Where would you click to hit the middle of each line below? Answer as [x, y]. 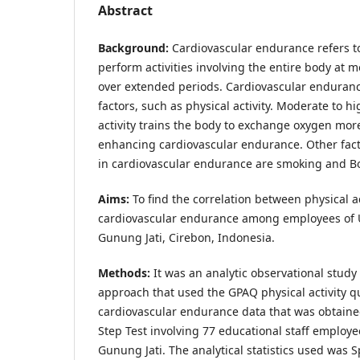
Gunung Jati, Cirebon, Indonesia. [186, 237]
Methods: [124, 272]
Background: [133, 47]
